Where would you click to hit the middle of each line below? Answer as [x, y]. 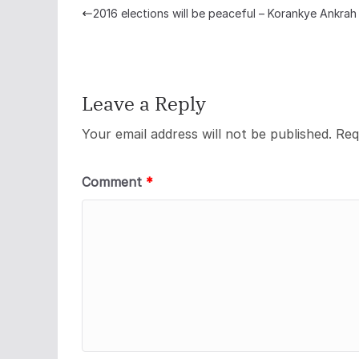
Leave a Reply [144, 103]
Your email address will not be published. [207, 134]
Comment [114, 182]
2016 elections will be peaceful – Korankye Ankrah [225, 13]
